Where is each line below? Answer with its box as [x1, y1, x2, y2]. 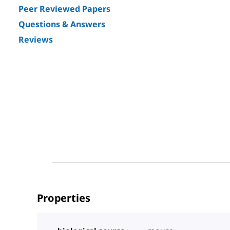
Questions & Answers [18, 18, 105, 30]
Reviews [18, 34, 53, 45]
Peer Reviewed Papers [18, 3, 110, 14]
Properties [37, 190, 90, 205]
